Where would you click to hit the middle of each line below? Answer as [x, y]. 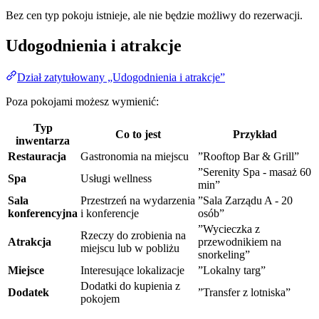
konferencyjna [43, 214]
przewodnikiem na [240, 242]
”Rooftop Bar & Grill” [249, 157]
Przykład [255, 135]
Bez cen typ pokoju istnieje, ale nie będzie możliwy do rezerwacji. [154, 16]
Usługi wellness [116, 179]
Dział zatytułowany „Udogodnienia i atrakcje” [121, 78]
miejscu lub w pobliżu [130, 249]
